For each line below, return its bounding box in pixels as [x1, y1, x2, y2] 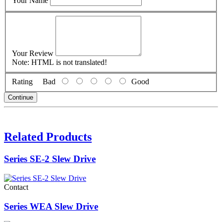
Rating [12, 77, 33, 86]
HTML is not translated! [29, 57, 107, 66]
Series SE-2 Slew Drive [4, 154, 96, 165]
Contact [4, 182, 28, 191]
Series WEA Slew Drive [4, 201, 98, 212]
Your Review [12, 49, 54, 57]
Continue [8, 94, 33, 102]
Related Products [4, 130, 92, 144]
